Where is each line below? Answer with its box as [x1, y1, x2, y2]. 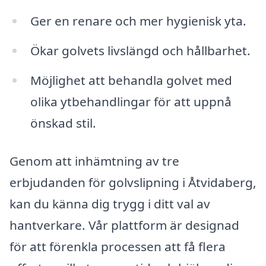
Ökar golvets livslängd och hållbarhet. [30, 42, 251, 59]
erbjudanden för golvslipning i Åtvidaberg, [9, 173, 256, 191]
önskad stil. [30, 114, 96, 131]
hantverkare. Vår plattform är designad [9, 216, 239, 233]
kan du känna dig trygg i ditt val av [9, 195, 210, 212]
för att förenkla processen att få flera [9, 237, 226, 255]
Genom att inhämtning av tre [9, 152, 179, 169]
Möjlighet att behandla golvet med [30, 71, 232, 88]
